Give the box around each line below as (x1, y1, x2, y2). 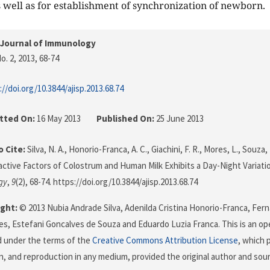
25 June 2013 (154, 113, 204, 125)
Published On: (96, 113, 154, 125)
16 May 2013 (35, 113, 83, 125)
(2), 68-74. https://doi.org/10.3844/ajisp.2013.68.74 (16, 176, 198, 188)
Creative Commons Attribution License (92, 234, 238, 246)
